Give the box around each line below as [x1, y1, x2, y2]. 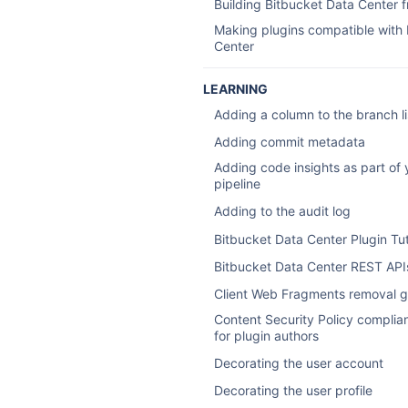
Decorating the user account [213, 355, 383, 372]
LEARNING [202, 80, 268, 97]
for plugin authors [213, 327, 319, 343]
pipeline [213, 176, 260, 192]
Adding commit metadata [213, 134, 365, 150]
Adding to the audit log [213, 203, 351, 219]
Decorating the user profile [213, 382, 372, 399]
